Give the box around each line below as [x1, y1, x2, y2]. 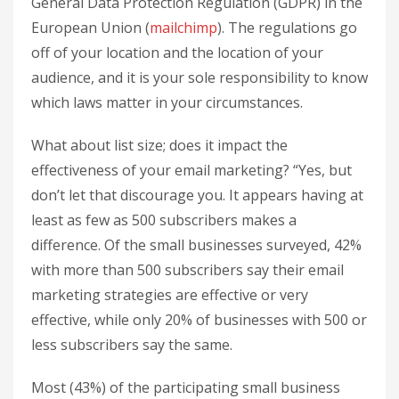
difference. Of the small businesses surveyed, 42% [31, 234, 362, 255]
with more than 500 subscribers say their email [31, 259, 344, 280]
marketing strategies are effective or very [31, 284, 308, 305]
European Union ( [31, 17, 150, 37]
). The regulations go [217, 17, 357, 37]
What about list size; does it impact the [31, 134, 288, 155]
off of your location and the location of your [31, 42, 323, 62]
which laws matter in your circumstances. [31, 92, 303, 112]
